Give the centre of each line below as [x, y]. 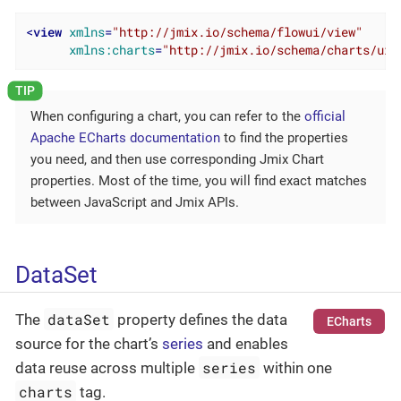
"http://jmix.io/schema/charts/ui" [280, 50]
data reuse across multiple [107, 367]
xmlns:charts [111, 50]
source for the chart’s [89, 343]
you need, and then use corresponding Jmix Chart [177, 160]
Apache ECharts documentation [125, 138]
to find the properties [284, 138]
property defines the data [201, 319]
